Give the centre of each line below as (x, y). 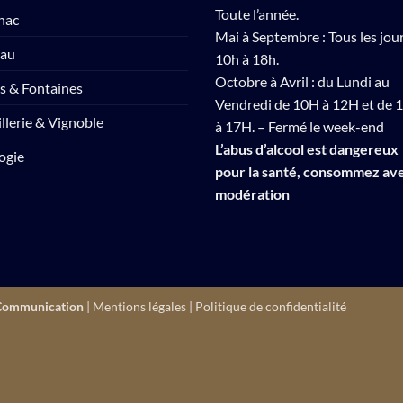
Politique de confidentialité (271, 306)
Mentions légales (139, 306)
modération (252, 193)
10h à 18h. (247, 58)
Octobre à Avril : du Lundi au (302, 81)
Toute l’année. (257, 13)
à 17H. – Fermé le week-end (300, 126)
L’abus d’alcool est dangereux (307, 148)
